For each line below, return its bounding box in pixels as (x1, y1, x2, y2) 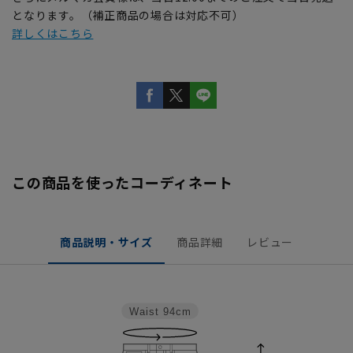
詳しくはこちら (12, 24, 94, 41)
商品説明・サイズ (59, 233, 153, 250)
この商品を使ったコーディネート (12, 171, 233, 192)
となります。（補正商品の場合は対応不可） (12, 6, 244, 23)
